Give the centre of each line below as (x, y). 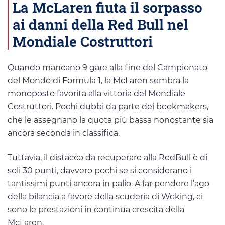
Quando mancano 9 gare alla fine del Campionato (107, 68)
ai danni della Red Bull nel (100, 24)
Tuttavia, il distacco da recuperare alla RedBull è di (107, 158)
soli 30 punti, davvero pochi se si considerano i (100, 171)
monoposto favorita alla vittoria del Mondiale (96, 94)
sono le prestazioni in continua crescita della (96, 210)
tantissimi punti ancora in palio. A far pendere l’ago (108, 184)
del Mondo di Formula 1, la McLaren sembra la (98, 81)
